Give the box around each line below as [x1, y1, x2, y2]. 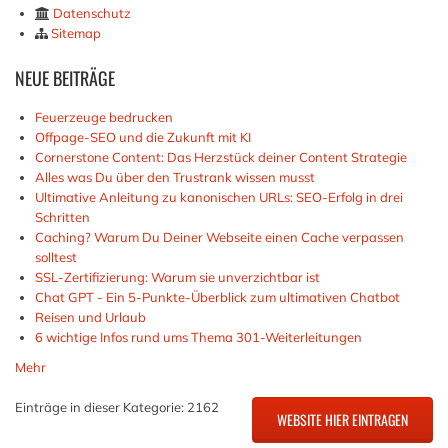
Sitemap [51, 25, 101, 41]
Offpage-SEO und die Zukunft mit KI [35, 129, 251, 145]
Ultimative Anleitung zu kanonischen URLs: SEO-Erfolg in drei [35, 189, 403, 205]
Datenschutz [53, 5, 131, 21]
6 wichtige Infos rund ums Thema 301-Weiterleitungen [35, 329, 362, 345]
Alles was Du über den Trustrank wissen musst [35, 169, 315, 185]
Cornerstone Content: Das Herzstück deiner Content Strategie [35, 149, 407, 165]
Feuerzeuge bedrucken [35, 109, 173, 125]
